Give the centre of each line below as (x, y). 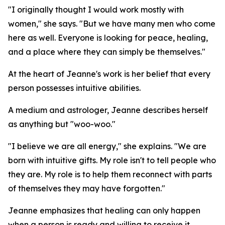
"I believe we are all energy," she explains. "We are (107, 146)
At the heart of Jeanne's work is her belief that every (109, 74)
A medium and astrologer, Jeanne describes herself (108, 110)
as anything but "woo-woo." (62, 124)
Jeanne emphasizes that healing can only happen (104, 210)
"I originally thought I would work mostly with (96, 10)
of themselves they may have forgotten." (87, 188)
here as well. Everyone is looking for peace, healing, (108, 38)
